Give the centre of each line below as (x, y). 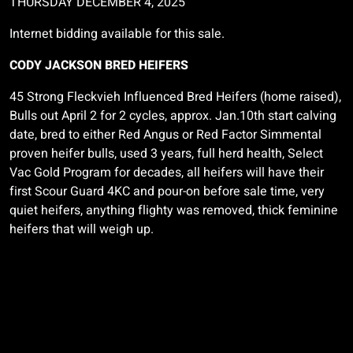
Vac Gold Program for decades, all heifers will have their (167, 173)
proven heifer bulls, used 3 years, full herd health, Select (166, 154)
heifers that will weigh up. (82, 229)
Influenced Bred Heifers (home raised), (231, 97)
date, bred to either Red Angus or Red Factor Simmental (165, 135)
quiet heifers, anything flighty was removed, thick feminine (174, 210)
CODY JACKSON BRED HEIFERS (99, 65)
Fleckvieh (94, 97)
